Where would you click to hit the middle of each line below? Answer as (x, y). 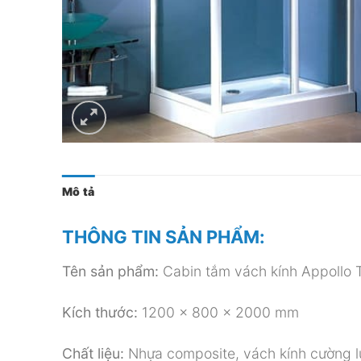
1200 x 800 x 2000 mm (218, 312)
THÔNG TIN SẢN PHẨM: (164, 237)
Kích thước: (100, 312)
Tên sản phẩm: (110, 271)
